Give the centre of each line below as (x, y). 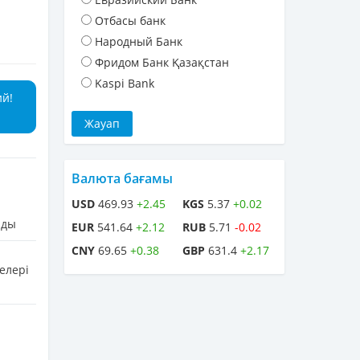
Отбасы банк (130, 21)
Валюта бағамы (122, 179)
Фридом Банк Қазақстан (162, 63)
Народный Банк (139, 42)
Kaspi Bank (125, 84)
